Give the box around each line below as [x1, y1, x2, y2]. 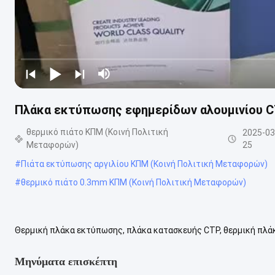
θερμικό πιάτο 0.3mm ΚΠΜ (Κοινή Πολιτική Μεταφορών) [21, 177, 246, 187]
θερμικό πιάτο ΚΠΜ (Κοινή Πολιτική [26, 126, 169, 137]
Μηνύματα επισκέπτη [15, 255, 117, 268]
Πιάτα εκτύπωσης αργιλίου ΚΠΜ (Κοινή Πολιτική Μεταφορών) [21, 158, 268, 169]
